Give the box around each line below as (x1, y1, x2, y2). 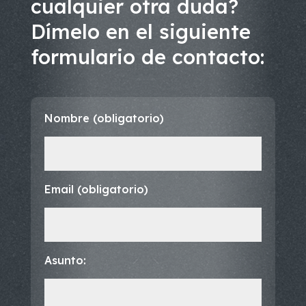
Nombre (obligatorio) (44, 111, 164, 125)
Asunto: (44, 253, 86, 267)
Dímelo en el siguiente (30, 18, 251, 44)
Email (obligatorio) (44, 182, 148, 196)
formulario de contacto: (30, 44, 264, 69)
